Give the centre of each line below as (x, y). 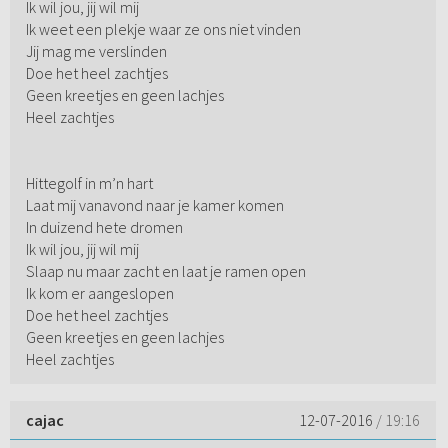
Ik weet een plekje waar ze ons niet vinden (163, 29)
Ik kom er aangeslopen (99, 293)
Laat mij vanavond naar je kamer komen (154, 205)
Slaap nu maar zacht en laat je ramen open (165, 271)
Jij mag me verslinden (96, 51)
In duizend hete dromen (104, 227)
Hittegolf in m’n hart (89, 183)
